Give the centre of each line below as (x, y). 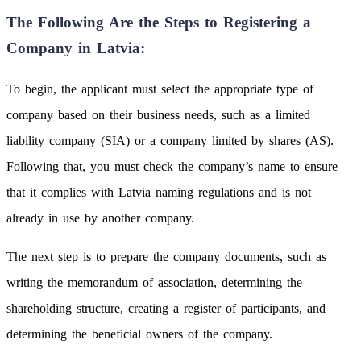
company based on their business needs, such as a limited (158, 114)
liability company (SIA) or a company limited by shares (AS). (170, 140)
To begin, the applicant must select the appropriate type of (160, 89)
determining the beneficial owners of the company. (139, 334)
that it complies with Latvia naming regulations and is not (159, 192)
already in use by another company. (100, 218)
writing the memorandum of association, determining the (154, 282)
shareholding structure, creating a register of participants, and (166, 308)
